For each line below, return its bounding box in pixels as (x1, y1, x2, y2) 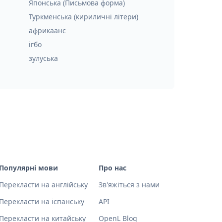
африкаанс (29, 26, 66, 35)
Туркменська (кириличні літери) (29, 12, 138, 21)
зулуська (29, 54, 58, 63)
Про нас (99, 163, 126, 172)
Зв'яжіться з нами (99, 180, 160, 189)
